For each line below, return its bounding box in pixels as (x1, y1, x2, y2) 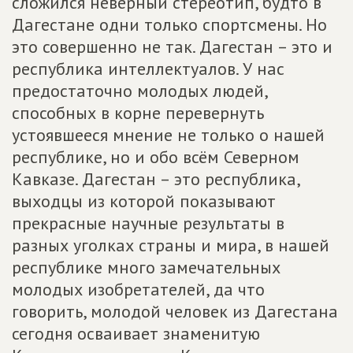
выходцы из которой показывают (12, 190, 276, 212)
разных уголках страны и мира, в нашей (12, 234, 329, 256)
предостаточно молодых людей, (12, 80, 267, 102)
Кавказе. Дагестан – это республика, (12, 168, 299, 190)
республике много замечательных (12, 256, 281, 278)
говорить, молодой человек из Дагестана (12, 300, 338, 322)
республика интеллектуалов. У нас (12, 58, 284, 80)
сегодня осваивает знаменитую (12, 322, 260, 344)
